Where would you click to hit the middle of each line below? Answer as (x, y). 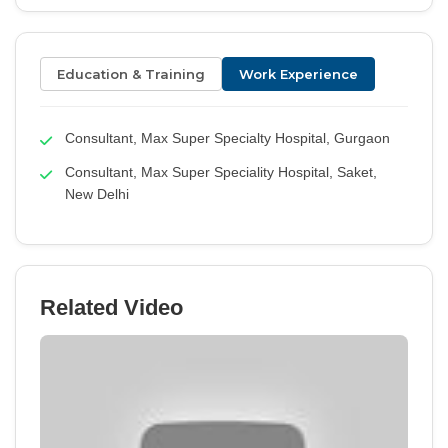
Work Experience (298, 74)
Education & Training (131, 74)
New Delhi (97, 194)
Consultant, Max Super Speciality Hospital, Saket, (221, 172)
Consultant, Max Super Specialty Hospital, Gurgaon (227, 138)
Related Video (111, 307)
